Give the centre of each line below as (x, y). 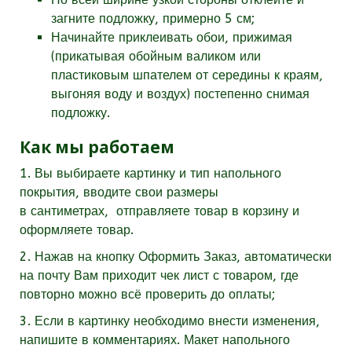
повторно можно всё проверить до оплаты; (147, 295)
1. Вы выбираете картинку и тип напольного (150, 174)
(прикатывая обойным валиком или (156, 57)
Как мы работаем (97, 147)
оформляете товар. (79, 230)
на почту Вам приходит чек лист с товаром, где (159, 276)
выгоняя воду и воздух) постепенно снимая (180, 94)
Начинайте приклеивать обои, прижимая (172, 38)
